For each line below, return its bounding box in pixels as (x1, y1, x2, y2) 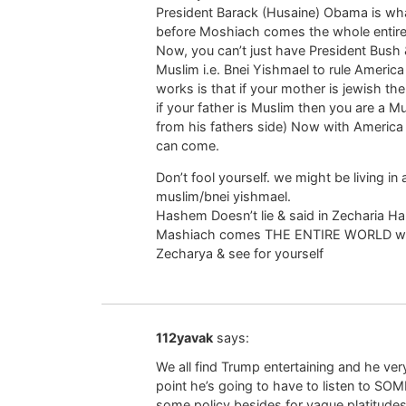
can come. (156, 137, 219, 153)
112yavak (156, 329, 213, 345)
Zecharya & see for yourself (156, 246, 324, 262)
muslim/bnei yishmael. (156, 188, 291, 205)
